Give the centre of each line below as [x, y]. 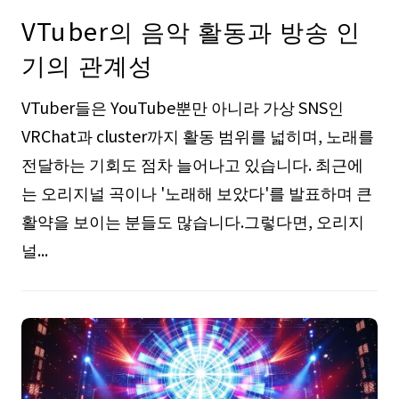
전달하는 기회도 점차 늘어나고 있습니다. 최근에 [192, 164]
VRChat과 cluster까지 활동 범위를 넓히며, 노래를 [197, 136]
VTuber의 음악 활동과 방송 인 [191, 30]
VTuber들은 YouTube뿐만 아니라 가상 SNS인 [182, 107]
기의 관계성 [87, 64]
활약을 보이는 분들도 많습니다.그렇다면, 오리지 [192, 221]
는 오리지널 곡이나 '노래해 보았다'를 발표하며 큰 [196, 193]
